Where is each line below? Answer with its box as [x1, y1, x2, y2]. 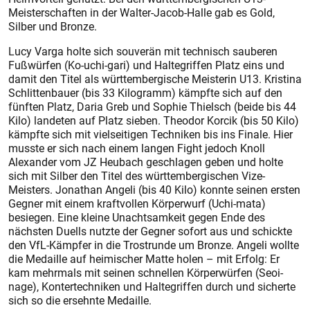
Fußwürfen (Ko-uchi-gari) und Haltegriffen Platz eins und [8, 57, 284, 73]
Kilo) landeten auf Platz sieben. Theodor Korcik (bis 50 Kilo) [8, 113, 299, 129]
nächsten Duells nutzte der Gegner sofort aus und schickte [8, 224, 292, 239]
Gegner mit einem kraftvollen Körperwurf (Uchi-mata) [8, 196, 266, 212]
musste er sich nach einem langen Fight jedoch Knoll [8, 140, 265, 156]
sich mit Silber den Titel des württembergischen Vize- [8, 168, 265, 184]
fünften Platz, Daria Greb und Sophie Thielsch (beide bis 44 [8, 99, 296, 115]
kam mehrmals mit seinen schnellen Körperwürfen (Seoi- [8, 265, 283, 281]
